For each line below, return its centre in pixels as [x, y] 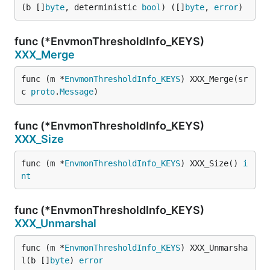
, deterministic [103, 7]
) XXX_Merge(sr [214, 79]
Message [77, 92]
